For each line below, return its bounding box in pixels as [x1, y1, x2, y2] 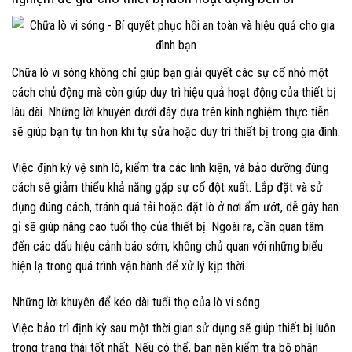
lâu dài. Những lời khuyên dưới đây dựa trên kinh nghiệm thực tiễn [12, 104, 329, 120]
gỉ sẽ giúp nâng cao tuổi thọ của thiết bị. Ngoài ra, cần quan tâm [12, 219, 324, 235]
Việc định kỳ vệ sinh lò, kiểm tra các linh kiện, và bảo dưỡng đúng [12, 160, 328, 176]
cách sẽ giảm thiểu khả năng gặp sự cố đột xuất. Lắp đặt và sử [12, 180, 323, 196]
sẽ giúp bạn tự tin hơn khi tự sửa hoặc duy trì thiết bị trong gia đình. [12, 124, 340, 140]
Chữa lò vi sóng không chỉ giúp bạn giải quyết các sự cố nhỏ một [12, 65, 328, 81]
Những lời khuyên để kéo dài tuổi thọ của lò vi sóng [12, 294, 260, 310]
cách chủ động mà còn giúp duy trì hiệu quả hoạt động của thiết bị [12, 85, 336, 101]
